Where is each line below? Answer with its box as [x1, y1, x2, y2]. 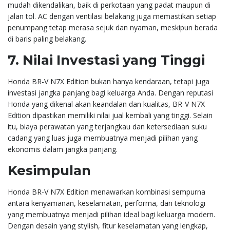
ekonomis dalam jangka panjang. [8, 144, 118, 154]
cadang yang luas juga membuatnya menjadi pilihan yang [8, 132, 198, 143]
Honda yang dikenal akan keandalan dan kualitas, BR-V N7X [8, 99, 205, 109]
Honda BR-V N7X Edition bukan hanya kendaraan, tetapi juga [8, 76, 209, 86]
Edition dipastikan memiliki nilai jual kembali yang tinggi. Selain [8, 110, 213, 120]
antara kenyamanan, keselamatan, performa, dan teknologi [8, 198, 205, 208]
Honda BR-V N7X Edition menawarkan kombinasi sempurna [8, 186, 205, 197]
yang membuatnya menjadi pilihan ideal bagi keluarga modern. [8, 209, 215, 219]
